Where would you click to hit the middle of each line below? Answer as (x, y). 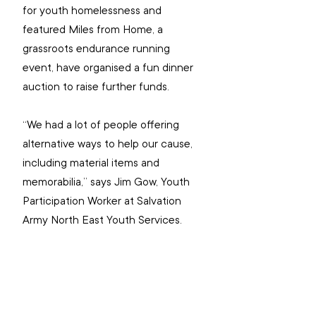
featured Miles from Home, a (94, 29)
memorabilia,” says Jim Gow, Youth (108, 182)
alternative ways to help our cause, (109, 144)
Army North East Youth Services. (102, 220)
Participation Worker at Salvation (103, 201)
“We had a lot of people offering (102, 124)
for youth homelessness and (93, 10)
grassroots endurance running (98, 48)
